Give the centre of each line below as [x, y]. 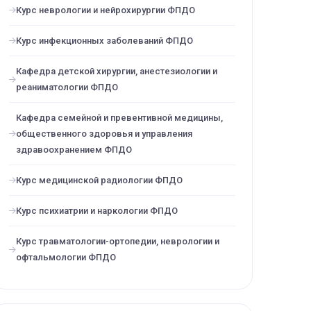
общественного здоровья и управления [104, 134]
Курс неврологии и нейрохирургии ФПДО [106, 10]
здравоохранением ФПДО [74, 150]
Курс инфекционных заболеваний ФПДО [104, 41]
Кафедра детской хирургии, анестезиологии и [117, 71]
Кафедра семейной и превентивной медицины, [119, 118]
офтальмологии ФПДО [66, 257]
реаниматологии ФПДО [67, 87]
